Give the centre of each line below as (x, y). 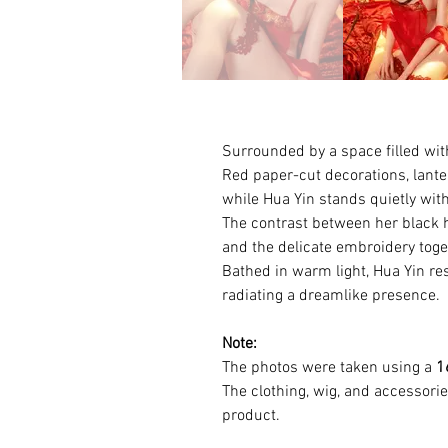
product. (251, 416)
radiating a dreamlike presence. (331, 296)
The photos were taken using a (329, 368)
